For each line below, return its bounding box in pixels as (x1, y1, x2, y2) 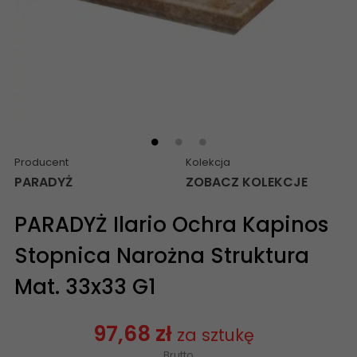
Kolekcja (186, 154, 230, 170)
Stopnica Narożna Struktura (14, 241, 309, 270)
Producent (14, 154, 69, 170)
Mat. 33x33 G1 (14, 272, 156, 301)
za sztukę (176, 323, 254, 347)
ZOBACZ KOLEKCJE (186, 172, 308, 191)
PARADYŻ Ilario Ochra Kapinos (14, 210, 328, 239)
